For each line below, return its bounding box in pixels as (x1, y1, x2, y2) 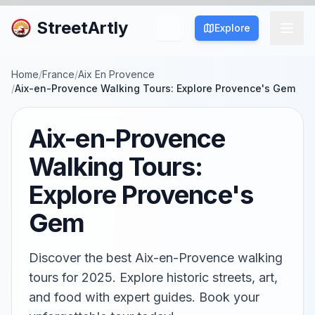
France (42, 68, 75, 80)
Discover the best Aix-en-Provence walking (29, 250, 283, 265)
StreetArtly (37, 18, 128, 38)
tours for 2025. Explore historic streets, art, (29, 270, 278, 285)
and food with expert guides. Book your (29, 290, 259, 304)
